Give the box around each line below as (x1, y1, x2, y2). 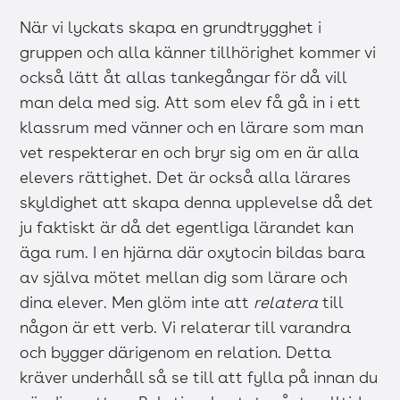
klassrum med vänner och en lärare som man (20, 118, 364, 137)
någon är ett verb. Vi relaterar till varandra (20, 318, 352, 337)
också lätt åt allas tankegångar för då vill (20, 68, 347, 87)
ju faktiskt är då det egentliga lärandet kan (20, 218, 354, 237)
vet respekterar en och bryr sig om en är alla (20, 143, 360, 162)
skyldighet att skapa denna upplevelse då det (20, 193, 374, 212)
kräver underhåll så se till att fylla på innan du (20, 368, 379, 387)
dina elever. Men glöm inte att (20, 293, 254, 312)
